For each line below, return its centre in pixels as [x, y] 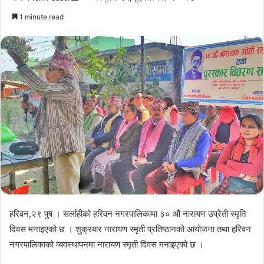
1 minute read [41, 17]
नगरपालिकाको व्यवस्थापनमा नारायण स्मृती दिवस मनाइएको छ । [107, 244]
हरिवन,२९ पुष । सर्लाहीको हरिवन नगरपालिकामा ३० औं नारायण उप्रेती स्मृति [128, 213]
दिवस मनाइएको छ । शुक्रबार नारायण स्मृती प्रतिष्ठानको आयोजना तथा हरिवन [130, 229]
